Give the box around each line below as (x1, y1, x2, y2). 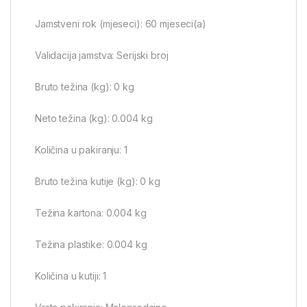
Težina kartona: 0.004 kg (35, 207, 147, 219)
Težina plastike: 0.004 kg (35, 238, 147, 251)
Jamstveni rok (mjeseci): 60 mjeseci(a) (35, 18, 206, 30)
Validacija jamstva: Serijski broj (35, 49, 169, 62)
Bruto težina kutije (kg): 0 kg (35, 175, 160, 188)
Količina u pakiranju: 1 (35, 144, 127, 156)
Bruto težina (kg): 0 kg (35, 81, 134, 93)
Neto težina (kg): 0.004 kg (35, 112, 153, 125)
